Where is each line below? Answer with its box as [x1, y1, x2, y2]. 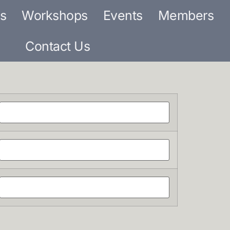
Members [158, 8, 214, 23]
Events [103, 8, 143, 23]
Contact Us [25, 39, 90, 54]
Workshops [22, 8, 88, 23]
